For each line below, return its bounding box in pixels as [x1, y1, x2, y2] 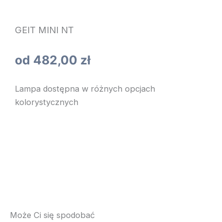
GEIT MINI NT [15, 24, 74, 35]
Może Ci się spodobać [10, 210, 95, 221]
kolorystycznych [15, 97, 78, 107]
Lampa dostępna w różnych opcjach [15, 83, 155, 94]
